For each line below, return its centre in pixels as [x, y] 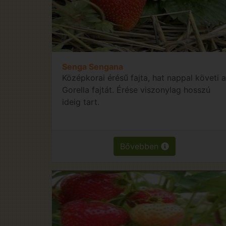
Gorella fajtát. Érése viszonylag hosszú [136, 90]
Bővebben [141, 146]
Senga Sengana [93, 66]
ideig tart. [81, 102]
